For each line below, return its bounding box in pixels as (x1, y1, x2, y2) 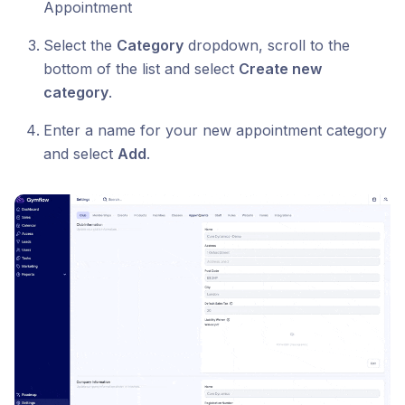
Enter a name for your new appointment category (43, 121, 387, 139)
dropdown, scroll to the (184, 36, 350, 54)
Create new (239, 60, 322, 78)
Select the (43, 36, 117, 54)
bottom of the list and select (43, 60, 239, 78)
